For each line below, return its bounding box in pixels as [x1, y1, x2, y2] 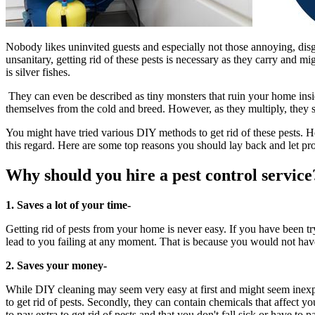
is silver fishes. [6, 65, 70, 78]
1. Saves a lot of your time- [6, 198, 131, 211]
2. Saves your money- [6, 259, 110, 271]
